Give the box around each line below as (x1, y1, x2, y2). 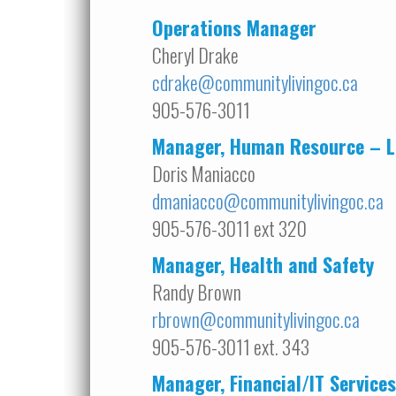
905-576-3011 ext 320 (152, 214, 307, 242)
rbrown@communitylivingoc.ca (152, 305, 360, 333)
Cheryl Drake (152, 41, 239, 69)
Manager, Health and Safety (152, 250, 374, 278)
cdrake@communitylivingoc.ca (152, 68, 358, 96)
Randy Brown (152, 278, 241, 306)
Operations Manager (152, 13, 316, 42)
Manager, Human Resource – (152, 132, 386, 160)
